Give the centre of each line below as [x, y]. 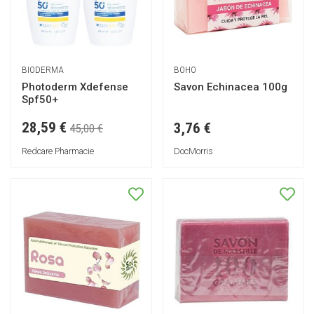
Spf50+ [40, 99]
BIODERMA [42, 69]
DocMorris [193, 151]
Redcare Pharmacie [58, 151]
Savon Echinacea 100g [230, 87]
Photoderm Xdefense [75, 87]
